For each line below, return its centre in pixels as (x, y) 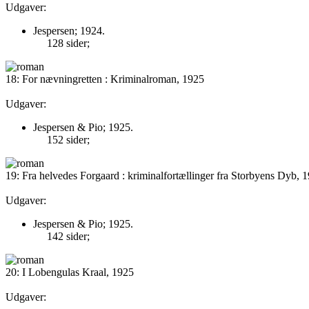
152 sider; (68, 140)
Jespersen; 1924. (69, 31)
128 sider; (68, 43)
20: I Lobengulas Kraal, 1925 (70, 272)
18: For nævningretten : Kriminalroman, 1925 (105, 79)
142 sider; (68, 236)
